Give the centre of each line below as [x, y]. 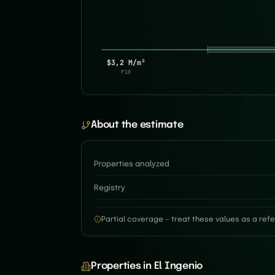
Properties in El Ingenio [147, 266]
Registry [110, 188]
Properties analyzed [132, 164]
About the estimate [137, 125]
